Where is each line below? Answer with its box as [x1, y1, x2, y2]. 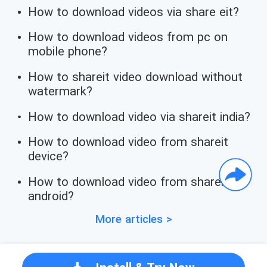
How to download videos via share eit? [28, 4, 240, 19]
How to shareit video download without [28, 69, 243, 84]
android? [28, 188, 74, 203]
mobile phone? [28, 44, 108, 59]
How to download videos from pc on [28, 30, 228, 45]
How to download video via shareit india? [28, 109, 251, 124]
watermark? [28, 83, 93, 98]
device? [28, 149, 69, 164]
